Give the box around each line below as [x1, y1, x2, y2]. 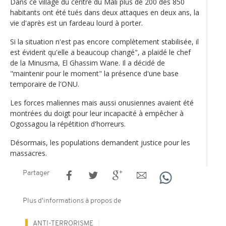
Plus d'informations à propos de [23, 197, 121, 205]
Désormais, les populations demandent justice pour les [10, 137, 190, 147]
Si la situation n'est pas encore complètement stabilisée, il [10, 36, 199, 46]
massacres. [10, 148, 47, 158]
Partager [23, 169, 49, 177]
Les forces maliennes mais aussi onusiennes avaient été [10, 97, 194, 107]
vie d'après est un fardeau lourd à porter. [10, 18, 143, 28]
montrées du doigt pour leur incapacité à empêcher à [10, 108, 184, 118]
